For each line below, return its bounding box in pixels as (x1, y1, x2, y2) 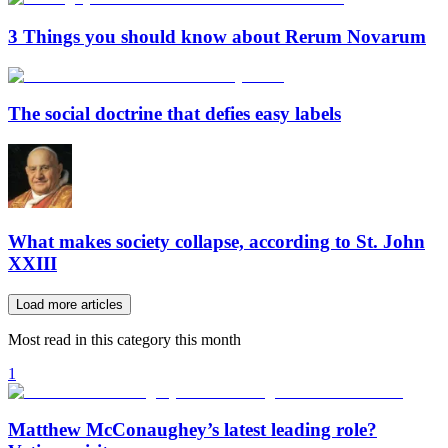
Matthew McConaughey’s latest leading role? (8, 419, 377, 441)
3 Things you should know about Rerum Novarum (8, 25, 426, 47)
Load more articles (16, 296, 123, 312)
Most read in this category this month (8, 330, 241, 348)
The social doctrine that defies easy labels (8, 103, 341, 125)
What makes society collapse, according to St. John (8, 230, 425, 252)
